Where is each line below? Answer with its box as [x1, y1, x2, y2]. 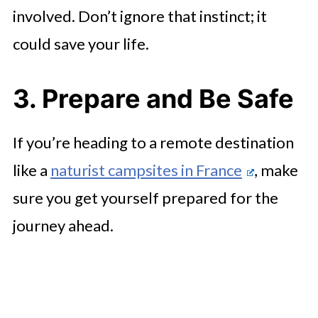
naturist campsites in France [50, 160, 242, 180]
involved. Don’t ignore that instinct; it [12, 6, 267, 26]
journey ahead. [12, 215, 116, 235]
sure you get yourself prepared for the [12, 187, 278, 207]
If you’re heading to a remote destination [12, 132, 294, 152]
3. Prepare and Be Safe [12, 82, 294, 114]
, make [253, 160, 298, 180]
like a [12, 160, 50, 180]
